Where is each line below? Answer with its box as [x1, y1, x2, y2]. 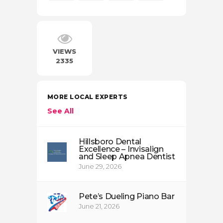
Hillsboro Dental [79, 136, 141, 146]
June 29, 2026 [79, 162, 121, 170]
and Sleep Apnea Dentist [79, 151, 175, 161]
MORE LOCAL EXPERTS [47, 93, 128, 101]
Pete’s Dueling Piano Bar [79, 191, 175, 201]
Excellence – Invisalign [79, 144, 164, 154]
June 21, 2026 [79, 202, 119, 210]
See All [47, 106, 74, 115]
